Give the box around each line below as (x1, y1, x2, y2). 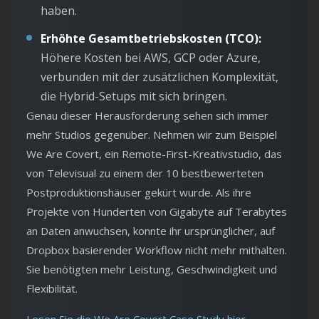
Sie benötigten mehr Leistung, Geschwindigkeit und (26, 262, 277, 277)
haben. (41, 3, 77, 19)
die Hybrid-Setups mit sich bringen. (41, 88, 227, 105)
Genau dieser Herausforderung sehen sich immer (26, 108, 268, 123)
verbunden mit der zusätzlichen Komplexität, (41, 69, 278, 85)
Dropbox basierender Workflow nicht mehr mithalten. (26, 243, 287, 258)
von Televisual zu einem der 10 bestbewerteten (26, 166, 263, 181)
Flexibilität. (26, 281, 78, 296)
